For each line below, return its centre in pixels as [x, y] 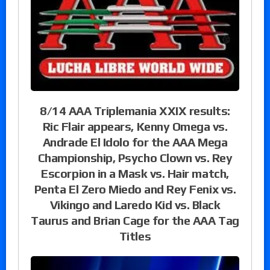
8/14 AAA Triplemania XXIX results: [135, 111]
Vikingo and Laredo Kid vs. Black [135, 205]
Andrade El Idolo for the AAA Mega [135, 142]
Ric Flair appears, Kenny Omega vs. [135, 127]
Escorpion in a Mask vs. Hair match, [135, 174]
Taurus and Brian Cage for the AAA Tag [135, 221]
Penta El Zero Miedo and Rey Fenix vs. [135, 189]
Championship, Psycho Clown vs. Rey [135, 158]
